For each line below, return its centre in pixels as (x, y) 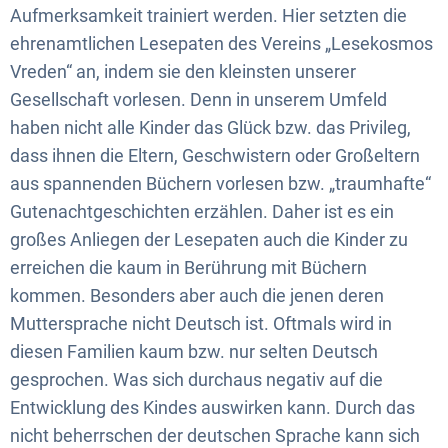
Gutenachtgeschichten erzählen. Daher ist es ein (202, 211)
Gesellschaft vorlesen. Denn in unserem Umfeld (198, 99)
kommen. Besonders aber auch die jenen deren (197, 295)
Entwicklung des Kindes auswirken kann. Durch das (212, 407)
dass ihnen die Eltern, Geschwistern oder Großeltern (215, 155)
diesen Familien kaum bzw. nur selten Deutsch (194, 351)
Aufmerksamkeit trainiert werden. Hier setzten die (208, 15)
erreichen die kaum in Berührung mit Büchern (188, 267)
